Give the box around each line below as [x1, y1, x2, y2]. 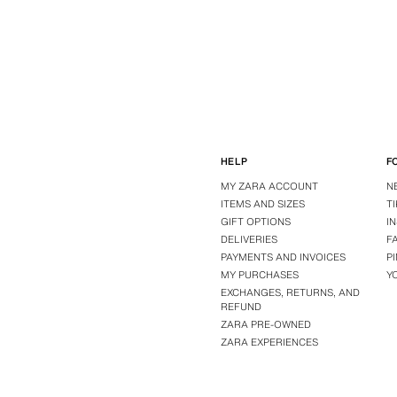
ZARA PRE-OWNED [220, 317, 311, 332]
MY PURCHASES [220, 268, 299, 283]
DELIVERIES [220, 232, 277, 247]
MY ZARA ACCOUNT [220, 179, 318, 194]
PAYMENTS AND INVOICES [220, 250, 346, 265]
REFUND [220, 300, 261, 315]
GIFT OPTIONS [220, 214, 291, 230]
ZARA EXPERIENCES [220, 335, 318, 350]
